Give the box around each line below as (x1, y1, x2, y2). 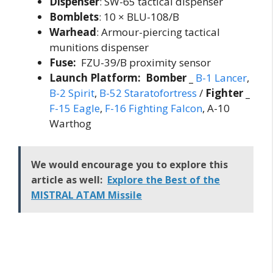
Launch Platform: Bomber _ (49, 70, 196, 85)
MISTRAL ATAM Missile (31, 188, 142, 202)
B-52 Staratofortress (99, 85, 197, 100)
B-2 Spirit (49, 85, 94, 100)
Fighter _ (205, 85, 250, 100)
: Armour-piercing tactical (96, 24, 220, 39)
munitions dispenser (49, 40, 149, 54)
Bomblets (49, 9, 99, 24)
